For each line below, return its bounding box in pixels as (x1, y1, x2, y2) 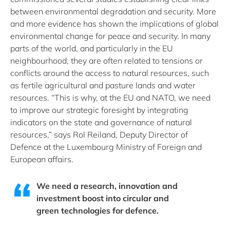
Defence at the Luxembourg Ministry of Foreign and (10, 142, 202, 152)
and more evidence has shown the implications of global (10, 18, 219, 29)
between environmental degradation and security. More (10, 6, 216, 16)
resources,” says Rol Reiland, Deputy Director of (10, 129, 188, 140)
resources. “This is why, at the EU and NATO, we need (10, 92, 210, 103)
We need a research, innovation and (36, 181, 178, 191)
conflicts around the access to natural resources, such (10, 68, 209, 78)
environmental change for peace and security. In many (10, 31, 210, 41)
